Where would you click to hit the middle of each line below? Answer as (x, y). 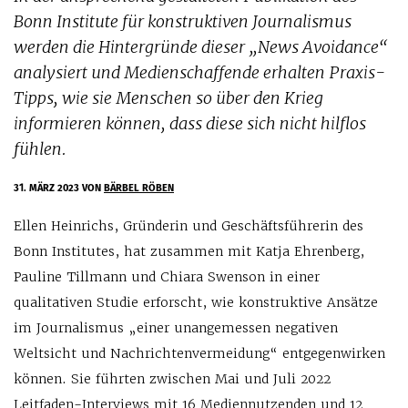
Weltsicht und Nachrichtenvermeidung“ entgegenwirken (199, 353)
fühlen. (40, 149)
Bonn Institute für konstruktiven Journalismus (183, 21)
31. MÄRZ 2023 (48, 188)
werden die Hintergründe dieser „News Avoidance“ (201, 47)
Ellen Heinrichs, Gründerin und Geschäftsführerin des (189, 226)
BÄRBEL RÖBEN (139, 188)
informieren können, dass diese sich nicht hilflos (190, 123)
